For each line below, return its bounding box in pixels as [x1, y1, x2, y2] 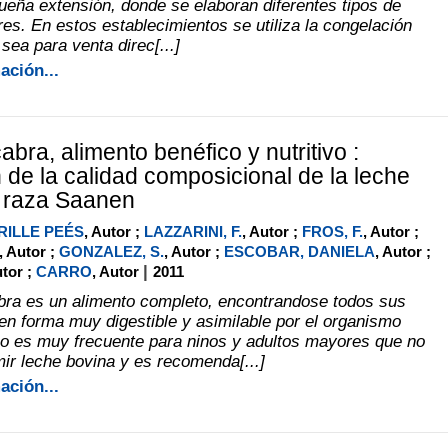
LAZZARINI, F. [143, 222, 242, 240]
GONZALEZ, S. [58, 242, 164, 260]
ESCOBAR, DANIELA [223, 242, 375, 260]
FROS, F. [301, 222, 363, 240]
